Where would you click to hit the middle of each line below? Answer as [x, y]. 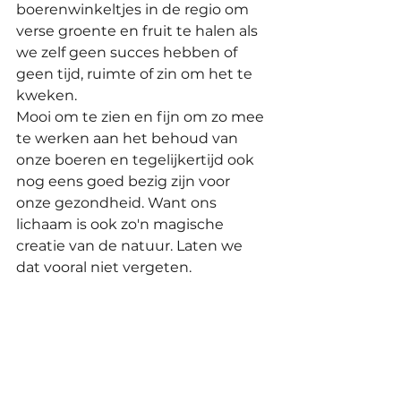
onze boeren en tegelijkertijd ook [137, 160]
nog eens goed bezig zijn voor [125, 182]
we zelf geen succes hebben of [128, 53]
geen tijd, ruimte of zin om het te [136, 74]
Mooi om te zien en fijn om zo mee [142, 117]
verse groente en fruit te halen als [139, 31]
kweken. [48, 96]
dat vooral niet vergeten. [104, 268]
